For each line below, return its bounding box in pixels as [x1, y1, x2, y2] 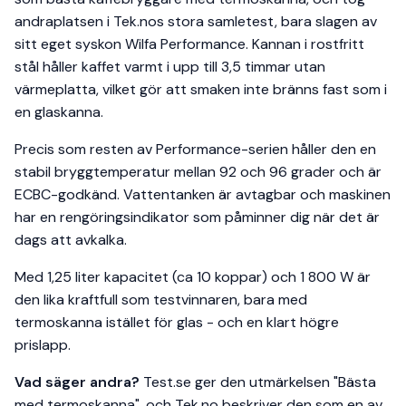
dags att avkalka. [14, 230, 127, 250]
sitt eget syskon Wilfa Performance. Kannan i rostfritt [14, 34, 364, 54]
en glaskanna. [14, 102, 103, 122]
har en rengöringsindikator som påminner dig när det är [14, 208, 380, 227]
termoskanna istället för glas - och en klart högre [14, 313, 339, 333]
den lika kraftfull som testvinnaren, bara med [14, 290, 307, 310]
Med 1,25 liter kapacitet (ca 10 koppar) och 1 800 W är [14, 267, 371, 287]
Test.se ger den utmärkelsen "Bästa [140, 372, 376, 392]
